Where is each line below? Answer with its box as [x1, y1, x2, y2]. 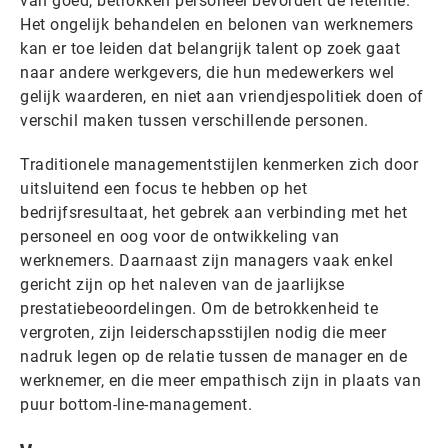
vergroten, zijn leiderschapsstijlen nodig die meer [20, 323, 386, 342]
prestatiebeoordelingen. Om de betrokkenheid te [20, 299, 378, 318]
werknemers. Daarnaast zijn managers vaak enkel [20, 251, 393, 270]
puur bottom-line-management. [20, 395, 252, 414]
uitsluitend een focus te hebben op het [20, 179, 307, 198]
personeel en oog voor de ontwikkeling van [20, 227, 340, 246]
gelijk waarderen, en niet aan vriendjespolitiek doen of [20, 87, 424, 106]
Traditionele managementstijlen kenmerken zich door [20, 155, 418, 174]
